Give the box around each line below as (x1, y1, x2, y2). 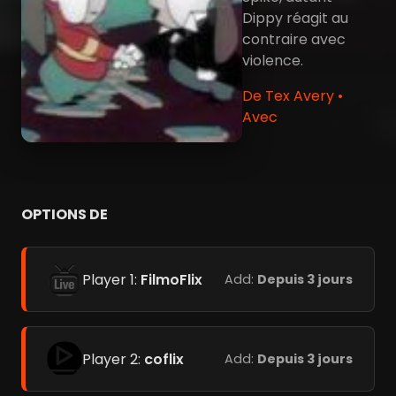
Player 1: (82, 269, 141, 290)
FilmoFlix (141, 269, 202, 290)
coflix (144, 348, 184, 369)
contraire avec (242, 29, 346, 49)
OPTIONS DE (21, 204, 108, 225)
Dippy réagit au (242, 8, 348, 28)
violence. (242, 50, 303, 71)
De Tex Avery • (242, 86, 343, 106)
